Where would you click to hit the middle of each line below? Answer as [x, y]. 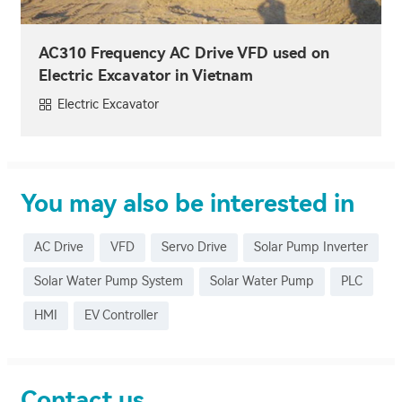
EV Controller [121, 315]
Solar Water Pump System [109, 281]
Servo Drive [194, 247]
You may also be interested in [188, 203]
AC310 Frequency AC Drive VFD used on [184, 52]
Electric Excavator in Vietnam [146, 75]
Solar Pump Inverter [311, 247]
